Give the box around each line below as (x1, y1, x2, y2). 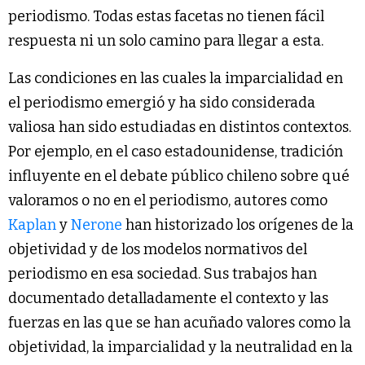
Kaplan (8, 216, 56, 235)
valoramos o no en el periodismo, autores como (8, 191, 328, 210)
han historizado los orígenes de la (122, 216, 354, 235)
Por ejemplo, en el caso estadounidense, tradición (8, 143, 343, 161)
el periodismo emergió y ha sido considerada (8, 94, 315, 112)
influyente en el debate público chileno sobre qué (8, 167, 350, 186)
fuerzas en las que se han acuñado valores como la (8, 314, 351, 332)
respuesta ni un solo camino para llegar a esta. (8, 32, 323, 51)
